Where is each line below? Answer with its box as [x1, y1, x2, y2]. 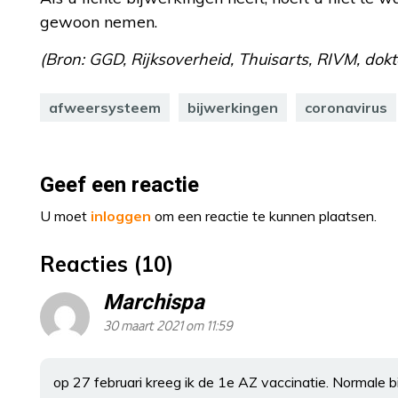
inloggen [91, 207, 151, 225]
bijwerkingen [187, 99, 278, 116]
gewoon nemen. [40, 12, 157, 32]
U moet [40, 207, 91, 225]
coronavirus [305, 99, 387, 116]
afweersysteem [49, 99, 161, 116]
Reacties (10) [40, 251, 173, 277]
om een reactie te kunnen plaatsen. [151, 207, 377, 225]
